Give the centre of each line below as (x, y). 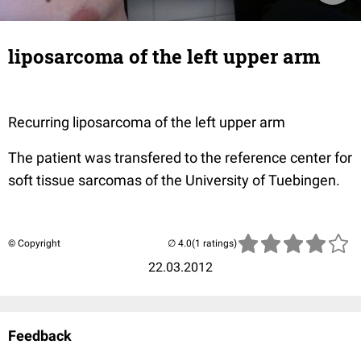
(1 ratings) (214, 243)
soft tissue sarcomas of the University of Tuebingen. (174, 180)
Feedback (40, 336)
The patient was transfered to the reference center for (180, 158)
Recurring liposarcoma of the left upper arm (147, 122)
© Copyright (34, 243)
